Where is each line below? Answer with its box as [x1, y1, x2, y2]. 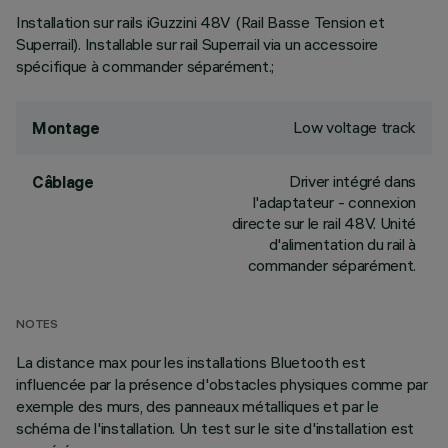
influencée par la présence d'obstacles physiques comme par [16, 374, 428, 394]
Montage [32, 118, 100, 138]
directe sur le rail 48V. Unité [231, 213, 416, 233]
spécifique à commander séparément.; [16, 56, 275, 76]
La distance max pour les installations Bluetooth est [16, 352, 366, 372]
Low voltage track [293, 117, 416, 137]
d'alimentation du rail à [268, 234, 416, 254]
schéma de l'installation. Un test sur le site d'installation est [16, 418, 415, 438]
